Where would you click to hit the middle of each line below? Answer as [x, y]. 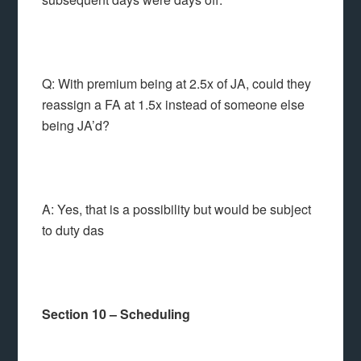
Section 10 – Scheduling [116, 314]
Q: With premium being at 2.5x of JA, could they [177, 83]
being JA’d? [76, 125]
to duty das [73, 230]
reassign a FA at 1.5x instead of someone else [174, 104]
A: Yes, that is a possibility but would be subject [177, 209]
